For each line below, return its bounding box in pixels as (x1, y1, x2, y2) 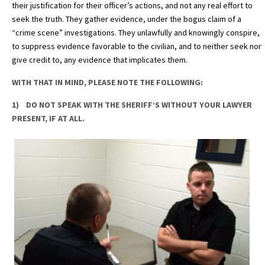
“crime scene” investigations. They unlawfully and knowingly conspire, (12, 27, 260, 38)
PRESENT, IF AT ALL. (12, 112, 85, 124)
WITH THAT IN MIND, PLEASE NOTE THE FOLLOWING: (12, 76, 203, 88)
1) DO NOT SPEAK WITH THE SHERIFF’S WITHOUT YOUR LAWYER (12, 99, 252, 110)
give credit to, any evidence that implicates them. (12, 54, 189, 65)
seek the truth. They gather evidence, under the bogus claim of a (12, 13, 241, 24)
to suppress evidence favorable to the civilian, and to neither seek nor (12, 40, 261, 51)
